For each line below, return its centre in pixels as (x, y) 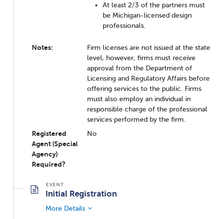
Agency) (45, 154)
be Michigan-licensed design (147, 15)
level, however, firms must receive (141, 57)
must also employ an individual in (139, 99)
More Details (65, 208)
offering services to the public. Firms (144, 88)
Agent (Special (55, 143)
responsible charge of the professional (147, 109)
